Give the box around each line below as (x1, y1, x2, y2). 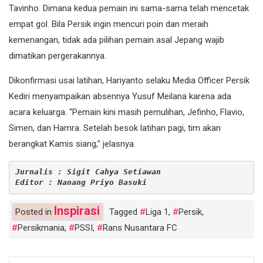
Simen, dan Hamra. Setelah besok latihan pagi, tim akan (9, 122, 221, 133)
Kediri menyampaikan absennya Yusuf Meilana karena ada (9, 90, 231, 102)
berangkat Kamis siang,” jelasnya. (9, 138, 136, 149)
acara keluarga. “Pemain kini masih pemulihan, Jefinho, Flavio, (9, 106, 244, 117)
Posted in (15, 206, 54, 217)
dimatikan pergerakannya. (9, 50, 106, 61)
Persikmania (18, 222, 65, 233)
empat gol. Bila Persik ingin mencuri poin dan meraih (9, 18, 208, 29)
